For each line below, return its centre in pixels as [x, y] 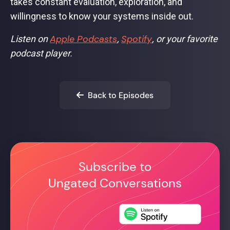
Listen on [30, 39]
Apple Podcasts [83, 39]
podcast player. [42, 53]
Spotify [137, 39]
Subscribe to [115, 167]
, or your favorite [185, 39]
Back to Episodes [120, 95]
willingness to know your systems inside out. [102, 16]
